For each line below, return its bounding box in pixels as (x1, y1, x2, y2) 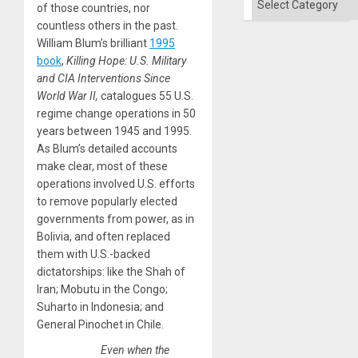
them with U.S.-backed (37, 248, 150, 261)
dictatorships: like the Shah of (37, 265, 185, 279)
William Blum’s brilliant (37, 37, 149, 50)
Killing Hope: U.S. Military (66, 54, 186, 68)
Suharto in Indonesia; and (37, 300, 164, 314)
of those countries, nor (37, 2, 150, 15)
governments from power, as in (37, 213, 194, 226)
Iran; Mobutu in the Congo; (37, 283, 168, 296)
